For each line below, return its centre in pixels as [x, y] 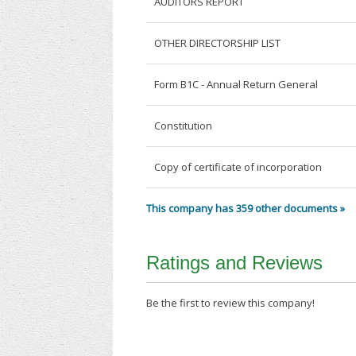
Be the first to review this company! [231, 303]
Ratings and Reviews [235, 263]
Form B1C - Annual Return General [236, 85]
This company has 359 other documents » [246, 209]
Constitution [184, 126]
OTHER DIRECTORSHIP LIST [218, 43]
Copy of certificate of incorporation [238, 167]
